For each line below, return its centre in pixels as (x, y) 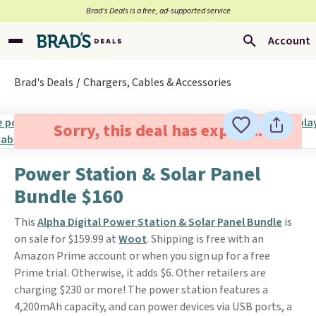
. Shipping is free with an (205, 239)
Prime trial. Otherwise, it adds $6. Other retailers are (140, 273)
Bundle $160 (69, 197)
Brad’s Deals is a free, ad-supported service (158, 11)
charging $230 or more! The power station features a (141, 290)
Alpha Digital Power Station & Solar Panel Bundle (160, 222)
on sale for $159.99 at (66, 239)
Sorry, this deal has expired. (158, 131)
